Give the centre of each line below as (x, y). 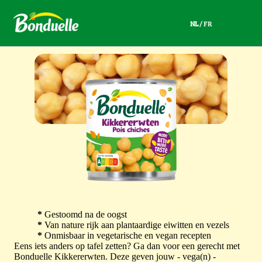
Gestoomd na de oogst (85, 214)
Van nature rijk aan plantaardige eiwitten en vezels (136, 225)
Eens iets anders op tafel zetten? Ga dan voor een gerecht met (127, 246)
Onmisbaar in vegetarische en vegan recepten (127, 235)
